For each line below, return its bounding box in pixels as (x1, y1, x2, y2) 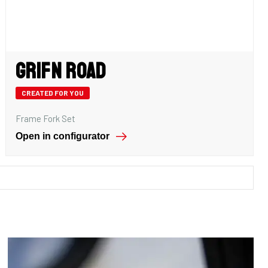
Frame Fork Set (16, 113, 76, 124)
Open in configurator (16, 131, 110, 141)
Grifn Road (16, 58, 106, 85)
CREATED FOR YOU (22, 89, 84, 97)
